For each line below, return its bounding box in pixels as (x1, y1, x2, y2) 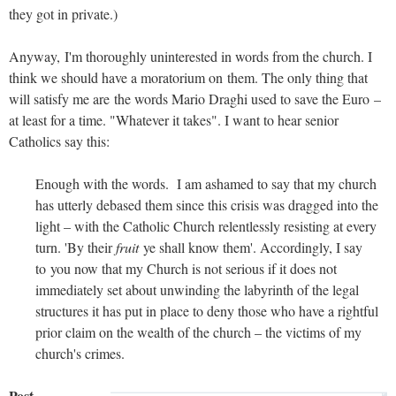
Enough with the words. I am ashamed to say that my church (35, 173, 377, 193)
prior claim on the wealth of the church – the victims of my (35, 322, 362, 341)
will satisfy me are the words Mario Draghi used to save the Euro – (9, 88, 381, 108)
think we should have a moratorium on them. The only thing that (9, 67, 368, 87)
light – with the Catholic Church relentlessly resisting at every (35, 216, 377, 235)
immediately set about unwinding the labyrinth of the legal (35, 279, 359, 299)
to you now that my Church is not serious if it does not (35, 258, 337, 278)
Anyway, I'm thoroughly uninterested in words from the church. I (9, 46, 372, 65)
